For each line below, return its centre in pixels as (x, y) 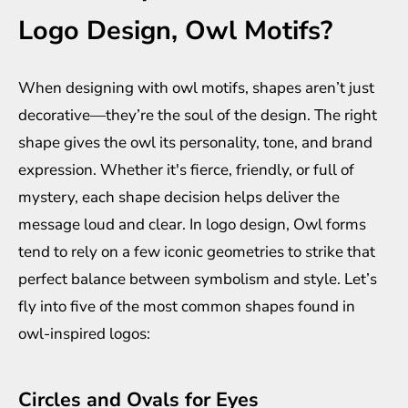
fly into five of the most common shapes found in (187, 307)
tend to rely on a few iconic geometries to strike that (197, 252)
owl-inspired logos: (84, 334)
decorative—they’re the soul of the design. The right (198, 116)
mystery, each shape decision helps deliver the (179, 198)
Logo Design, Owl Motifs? (175, 31)
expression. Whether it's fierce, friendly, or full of (186, 170)
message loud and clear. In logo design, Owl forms (192, 225)
